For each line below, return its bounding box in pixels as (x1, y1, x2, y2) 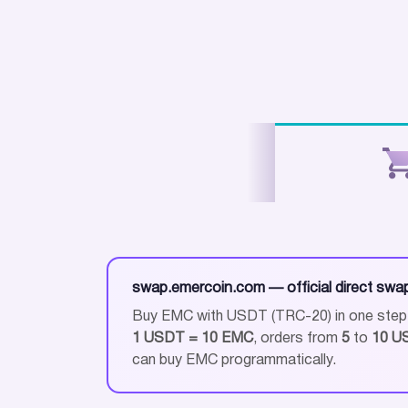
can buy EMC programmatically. (132, 353, 336, 367)
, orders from (253, 331, 342, 345)
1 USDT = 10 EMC (132, 331, 253, 345)
